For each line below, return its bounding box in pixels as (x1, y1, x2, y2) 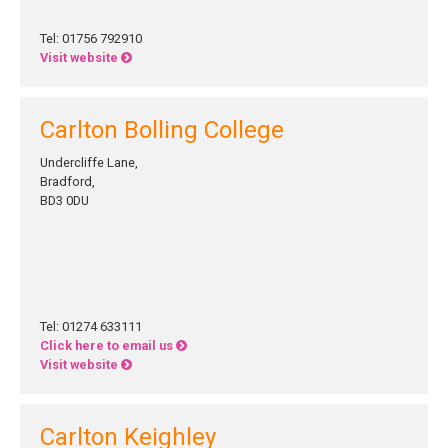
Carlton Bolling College (40, 116, 284, 144)
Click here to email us (40, 338, 176, 353)
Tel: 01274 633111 (40, 319, 142, 334)
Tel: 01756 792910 (40, 31, 142, 46)
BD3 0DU (40, 193, 89, 208)
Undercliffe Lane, (40, 155, 138, 170)
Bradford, (40, 174, 95, 189)
